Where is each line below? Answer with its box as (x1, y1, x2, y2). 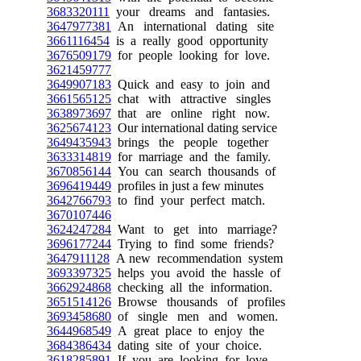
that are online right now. (111, 106, 270, 120)
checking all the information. (111, 280, 272, 294)
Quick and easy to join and (111, 77, 270, 91)
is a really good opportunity (110, 34, 268, 48)
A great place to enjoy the (111, 324, 264, 338)
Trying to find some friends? (111, 237, 274, 251)
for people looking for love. (111, 48, 270, 62)
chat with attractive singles (111, 92, 271, 106)
